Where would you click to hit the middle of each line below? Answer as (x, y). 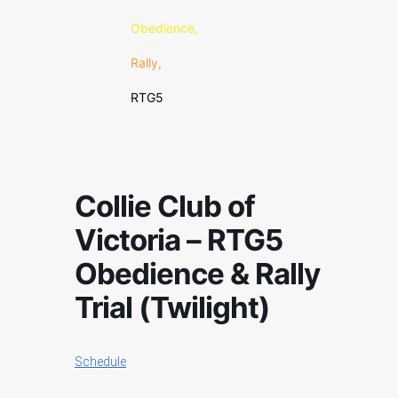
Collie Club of (165, 206)
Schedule (100, 362)
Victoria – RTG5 (179, 240)
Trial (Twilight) (172, 307)
